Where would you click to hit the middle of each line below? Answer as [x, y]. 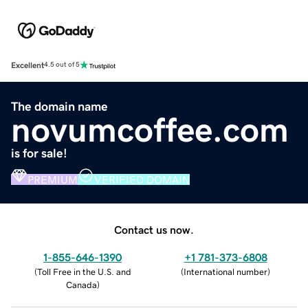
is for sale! [39, 153]
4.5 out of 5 [62, 65]
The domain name [59, 106]
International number [225, 272]
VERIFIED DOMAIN [142, 179]
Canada [81, 285]
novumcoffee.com [150, 130]
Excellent [27, 65]
